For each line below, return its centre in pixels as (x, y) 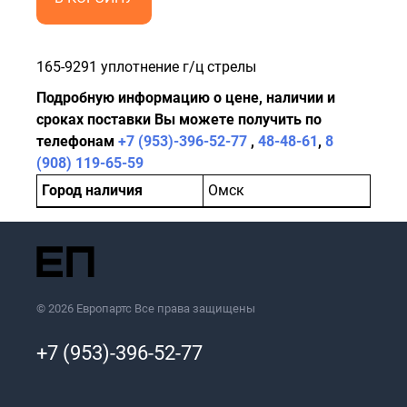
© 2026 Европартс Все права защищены (146, 308)
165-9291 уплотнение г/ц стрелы (146, 66)
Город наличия (92, 190)
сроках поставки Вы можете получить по (179, 119)
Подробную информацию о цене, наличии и (186, 97)
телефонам (77, 141)
